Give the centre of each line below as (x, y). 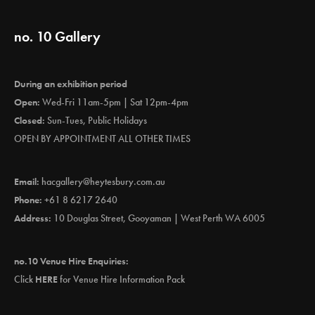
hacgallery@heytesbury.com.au (103, 182)
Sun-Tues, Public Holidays (96, 121)
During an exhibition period (71, 84)
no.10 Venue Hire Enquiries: (71, 261)
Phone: (28, 200)
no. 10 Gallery (57, 37)
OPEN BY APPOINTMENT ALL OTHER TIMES (102, 139)
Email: (27, 182)
